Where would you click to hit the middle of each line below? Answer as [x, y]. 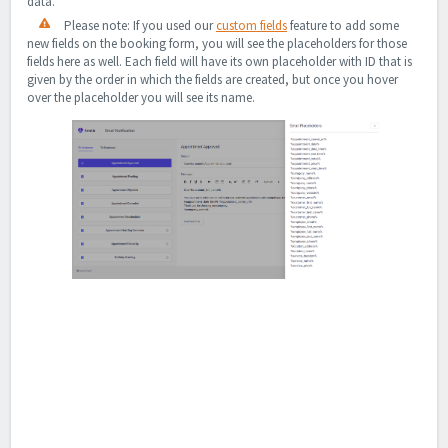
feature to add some [343, 26]
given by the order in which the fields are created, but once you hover [212, 80]
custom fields [251, 26]
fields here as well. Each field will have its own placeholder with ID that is [219, 62]
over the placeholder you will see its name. [141, 98]
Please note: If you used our [138, 26]
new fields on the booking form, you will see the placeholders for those [217, 44]
